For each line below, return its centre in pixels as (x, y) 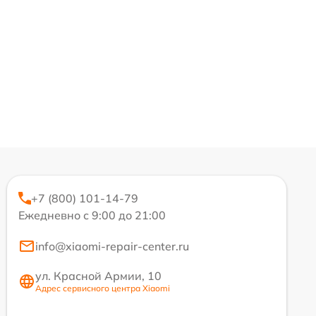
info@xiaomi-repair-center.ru (112, 247)
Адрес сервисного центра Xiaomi (103, 288)
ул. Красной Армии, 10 (98, 276)
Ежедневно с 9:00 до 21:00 (92, 215)
